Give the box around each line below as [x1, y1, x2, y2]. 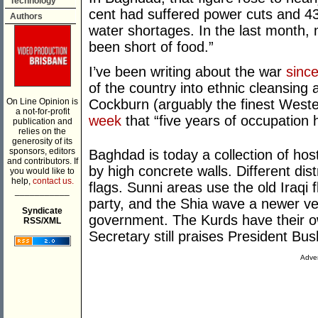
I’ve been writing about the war [89, 64, 286, 80]
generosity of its [12, 136, 72, 146]
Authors [10, 11, 43, 21]
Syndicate [22, 206, 62, 216]
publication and [12, 116, 72, 126]
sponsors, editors [9, 146, 75, 156]
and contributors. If [6, 156, 78, 166]
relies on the [18, 126, 66, 136]
